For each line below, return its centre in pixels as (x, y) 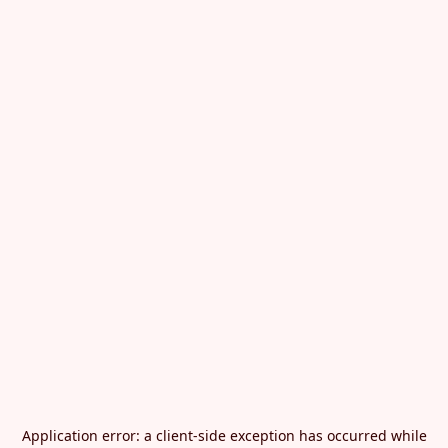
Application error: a (88, 435)
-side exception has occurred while (309, 435)
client (174, 435)
